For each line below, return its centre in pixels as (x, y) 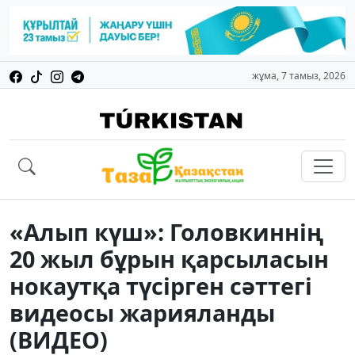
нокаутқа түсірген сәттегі (161, 286)
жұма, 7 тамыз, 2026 (299, 76)
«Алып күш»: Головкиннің (166, 232)
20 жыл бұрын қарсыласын (169, 259)
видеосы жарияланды (142, 313)
